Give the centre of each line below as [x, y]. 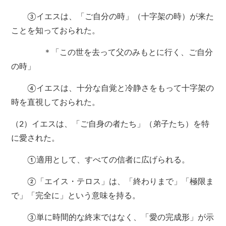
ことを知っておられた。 [56, 31]
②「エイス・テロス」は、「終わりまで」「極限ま [113, 182]
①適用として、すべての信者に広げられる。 [101, 160]
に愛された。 [36, 138]
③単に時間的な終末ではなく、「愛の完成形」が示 [113, 218]
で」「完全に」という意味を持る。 [76, 196]
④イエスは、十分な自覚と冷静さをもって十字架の [113, 89]
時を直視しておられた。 [56, 103]
